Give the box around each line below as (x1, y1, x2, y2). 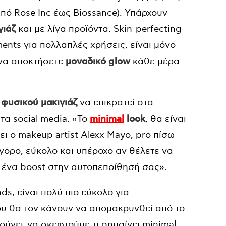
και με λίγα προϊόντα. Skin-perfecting (16, 24, 182, 34)
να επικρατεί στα (77, 97, 153, 108)
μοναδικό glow (66, 56, 130, 67)
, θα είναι (145, 114, 186, 124)
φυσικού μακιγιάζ (1, 97, 77, 108)
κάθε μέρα (130, 56, 180, 67)
